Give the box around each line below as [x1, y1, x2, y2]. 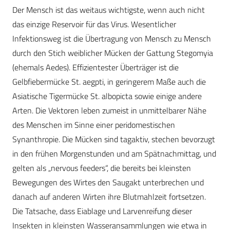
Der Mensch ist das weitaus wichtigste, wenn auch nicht [12, 4, 205, 16]
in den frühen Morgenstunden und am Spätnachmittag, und [12, 147, 216, 160]
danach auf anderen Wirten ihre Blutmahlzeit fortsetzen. [12, 190, 206, 203]
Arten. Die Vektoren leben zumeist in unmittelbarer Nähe [12, 104, 206, 117]
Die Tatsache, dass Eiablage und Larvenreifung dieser [12, 205, 192, 218]
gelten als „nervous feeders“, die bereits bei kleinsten [12, 162, 191, 175]
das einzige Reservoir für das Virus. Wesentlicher [12, 18, 176, 31]
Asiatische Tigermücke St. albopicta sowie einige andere [12, 90, 202, 103]
